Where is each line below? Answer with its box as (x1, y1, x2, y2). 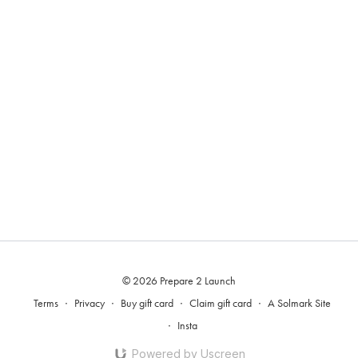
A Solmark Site (268, 296, 331, 310)
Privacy (74, 296, 105, 310)
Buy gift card (121, 296, 173, 310)
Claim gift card (189, 296, 252, 310)
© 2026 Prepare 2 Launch (122, 274, 236, 288)
